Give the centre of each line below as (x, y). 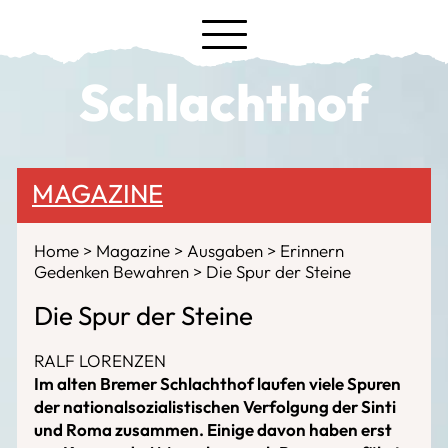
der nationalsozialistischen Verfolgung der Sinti (215, 406)
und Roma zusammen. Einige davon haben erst (213, 429)
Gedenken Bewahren (113, 271)
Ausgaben (227, 250)
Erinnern (312, 250)
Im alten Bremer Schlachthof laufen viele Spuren (217, 383)
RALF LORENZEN (100, 360)
